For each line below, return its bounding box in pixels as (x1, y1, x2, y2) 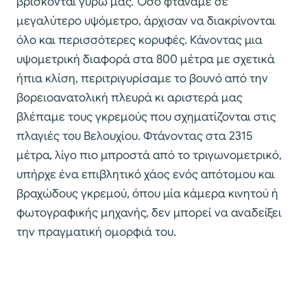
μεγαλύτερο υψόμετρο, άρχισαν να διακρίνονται (16, 14, 275, 29)
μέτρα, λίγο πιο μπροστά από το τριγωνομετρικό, (16, 148, 282, 163)
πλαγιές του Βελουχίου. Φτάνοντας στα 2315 (16, 129, 253, 144)
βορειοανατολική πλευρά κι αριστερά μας (16, 90, 243, 106)
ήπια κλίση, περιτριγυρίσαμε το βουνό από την (16, 71, 268, 86)
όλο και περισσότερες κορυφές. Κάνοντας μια (16, 33, 262, 48)
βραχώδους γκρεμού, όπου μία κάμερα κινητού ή (16, 186, 278, 201)
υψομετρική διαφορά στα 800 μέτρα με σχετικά (16, 52, 275, 67)
